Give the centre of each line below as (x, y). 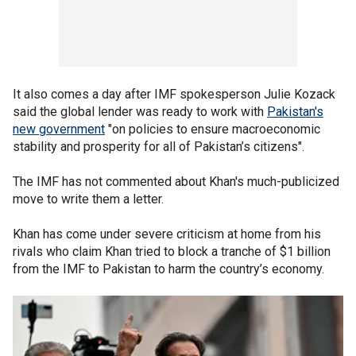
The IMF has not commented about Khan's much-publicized (176, 182)
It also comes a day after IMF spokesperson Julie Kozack (174, 94)
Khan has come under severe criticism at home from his (167, 234)
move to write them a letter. (88, 199)
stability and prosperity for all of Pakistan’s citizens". (159, 147)
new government (59, 129)
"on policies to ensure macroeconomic (213, 129)
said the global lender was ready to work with (140, 112)
